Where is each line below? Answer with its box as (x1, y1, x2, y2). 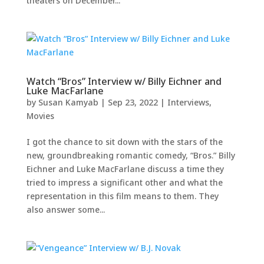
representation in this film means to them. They (26, 190, 219, 202)
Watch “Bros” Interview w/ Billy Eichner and (26, 75, 222, 88)
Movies (26, 110, 54, 122)
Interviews (167, 97, 209, 108)
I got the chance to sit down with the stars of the (26, 136, 223, 148)
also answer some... (26, 204, 105, 216)
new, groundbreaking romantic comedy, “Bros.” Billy (26, 150, 235, 161)
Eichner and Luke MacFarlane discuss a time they (26, 163, 224, 175)
